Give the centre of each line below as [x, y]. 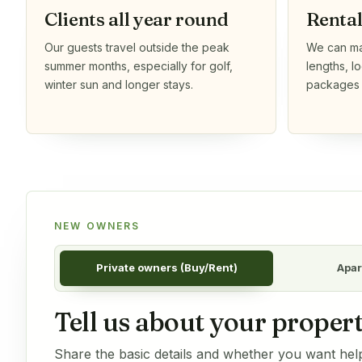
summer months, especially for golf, [139, 65]
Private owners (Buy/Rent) [166, 268]
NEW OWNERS [97, 225]
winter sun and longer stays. [119, 84]
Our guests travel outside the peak [137, 47]
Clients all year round [137, 19]
